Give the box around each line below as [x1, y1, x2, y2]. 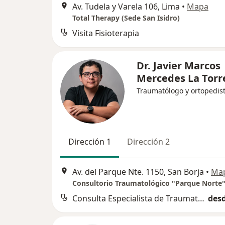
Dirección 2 [127, 136, 170, 148]
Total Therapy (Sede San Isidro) [72, 13, 180, 23]
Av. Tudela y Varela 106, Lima [72, 1, 180, 13]
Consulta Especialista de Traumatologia [198, 192, 204, 204]
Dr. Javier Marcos [137, 59, 220, 73]
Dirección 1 [68, 136, 111, 148]
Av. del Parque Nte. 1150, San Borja [72, 166, 204, 177]
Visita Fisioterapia [72, 28, 139, 39]
